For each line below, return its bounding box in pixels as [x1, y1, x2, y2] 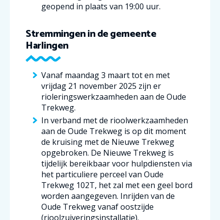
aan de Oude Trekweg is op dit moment [41, 126, 186, 137]
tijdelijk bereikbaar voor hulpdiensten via [41, 158, 192, 169]
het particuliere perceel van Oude [41, 169, 164, 180]
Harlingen [26, 38, 69, 54]
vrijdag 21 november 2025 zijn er [41, 81, 161, 91]
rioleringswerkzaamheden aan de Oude [41, 91, 186, 102]
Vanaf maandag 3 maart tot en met [41, 70, 170, 81]
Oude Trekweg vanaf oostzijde [41, 201, 154, 212]
